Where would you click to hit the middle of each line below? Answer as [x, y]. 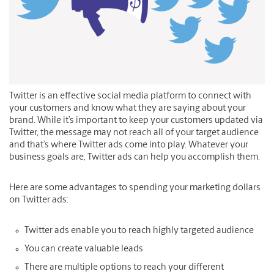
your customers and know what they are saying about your [128, 109]
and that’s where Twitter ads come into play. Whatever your [129, 146]
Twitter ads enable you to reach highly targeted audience [139, 231]
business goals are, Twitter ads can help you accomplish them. [135, 158]
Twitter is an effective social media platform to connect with [130, 97]
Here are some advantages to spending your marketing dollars [135, 188]
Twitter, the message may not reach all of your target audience [134, 133]
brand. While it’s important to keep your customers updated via [136, 121]
